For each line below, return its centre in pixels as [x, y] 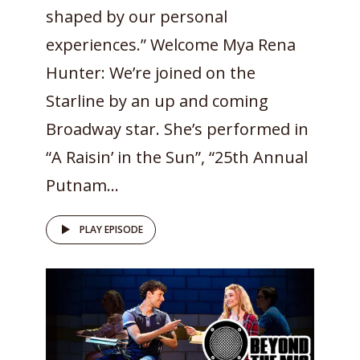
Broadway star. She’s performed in [177, 129]
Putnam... [82, 185]
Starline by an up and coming [157, 100]
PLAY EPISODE [111, 229]
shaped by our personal [137, 16]
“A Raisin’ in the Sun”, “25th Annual [177, 157]
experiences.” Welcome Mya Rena [171, 44]
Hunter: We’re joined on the [151, 72]
